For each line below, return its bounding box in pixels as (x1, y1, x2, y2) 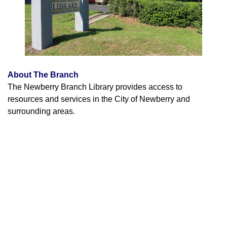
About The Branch (8, 70, 79, 80)
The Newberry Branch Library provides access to (8, 83, 182, 92)
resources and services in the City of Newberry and (8, 95, 190, 104)
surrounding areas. (8, 107, 75, 116)
